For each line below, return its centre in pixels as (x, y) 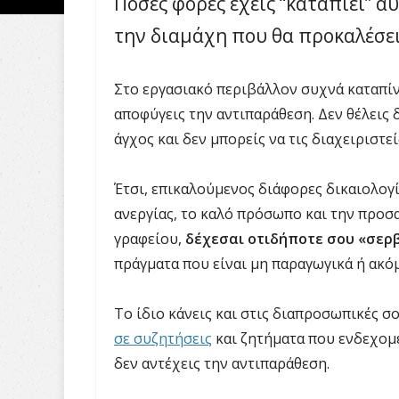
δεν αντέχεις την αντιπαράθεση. (222, 363)
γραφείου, (150, 239)
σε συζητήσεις (163, 338)
